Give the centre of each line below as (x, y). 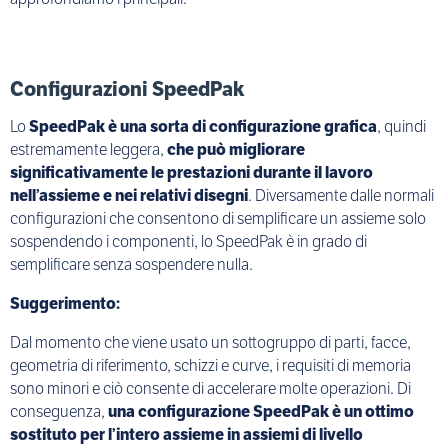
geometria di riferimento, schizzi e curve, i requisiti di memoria (210, 366)
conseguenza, (59, 412)
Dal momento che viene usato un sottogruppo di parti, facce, (210, 343)
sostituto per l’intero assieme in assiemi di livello (186, 435)
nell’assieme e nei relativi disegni (129, 196)
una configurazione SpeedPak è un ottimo (261, 412)
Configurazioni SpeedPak (127, 89)
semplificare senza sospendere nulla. (131, 265)
